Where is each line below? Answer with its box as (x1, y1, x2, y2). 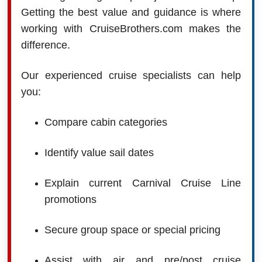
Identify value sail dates (44, 146, 154, 158)
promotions (44, 193, 96, 205)
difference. (20, 39, 70, 51)
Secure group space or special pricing (44, 223, 220, 236)
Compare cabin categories (44, 116, 167, 128)
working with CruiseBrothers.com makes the (20, 22, 242, 35)
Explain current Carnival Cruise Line (44, 177, 242, 189)
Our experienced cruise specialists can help (20, 69, 242, 81)
